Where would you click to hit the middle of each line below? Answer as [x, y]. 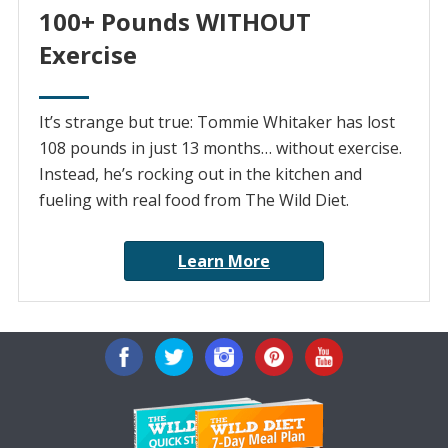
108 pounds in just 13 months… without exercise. [220, 148]
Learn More [224, 261]
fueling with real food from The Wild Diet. [193, 200]
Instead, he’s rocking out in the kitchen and [200, 174]
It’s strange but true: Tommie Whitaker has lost [216, 122]
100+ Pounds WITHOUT [174, 22]
